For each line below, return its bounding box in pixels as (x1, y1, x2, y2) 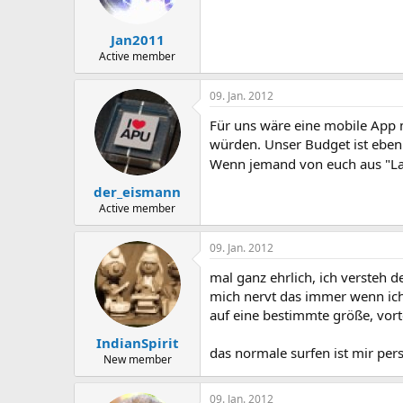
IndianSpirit (95, 334, 179, 352)
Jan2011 (110, 31, 165, 49)
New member (103, 352, 172, 367)
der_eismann (94, 182, 181, 201)
